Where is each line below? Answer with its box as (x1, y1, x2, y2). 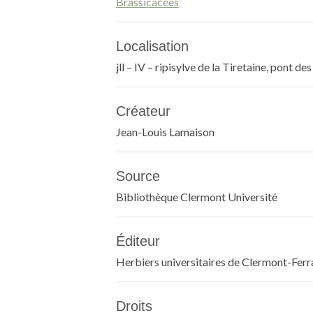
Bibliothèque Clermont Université (115, 190, 277, 203)
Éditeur (115, 233, 160, 249)
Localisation (115, 38, 189, 54)
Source (115, 168, 160, 184)
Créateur (115, 103, 170, 119)
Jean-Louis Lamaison (115, 125, 214, 138)
